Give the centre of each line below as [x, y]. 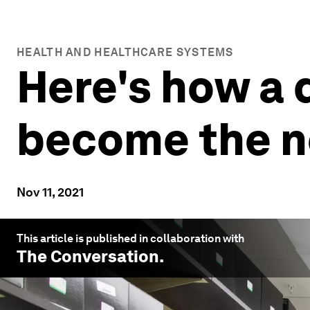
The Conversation [88, 256]
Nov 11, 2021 [50, 192]
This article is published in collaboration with [130, 238]
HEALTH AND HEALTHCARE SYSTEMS [125, 52]
